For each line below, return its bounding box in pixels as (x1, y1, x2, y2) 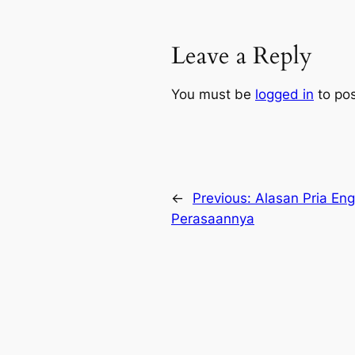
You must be (171, 86, 255, 103)
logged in (255, 86, 314, 103)
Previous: (193, 189, 255, 206)
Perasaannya (171, 210, 254, 227)
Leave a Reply (171, 40, 312, 73)
